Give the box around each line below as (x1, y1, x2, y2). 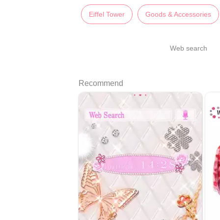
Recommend (79, 79, 123, 87)
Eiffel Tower (89, 10, 125, 18)
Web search (170, 44, 207, 52)
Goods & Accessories (145, 10, 211, 18)
